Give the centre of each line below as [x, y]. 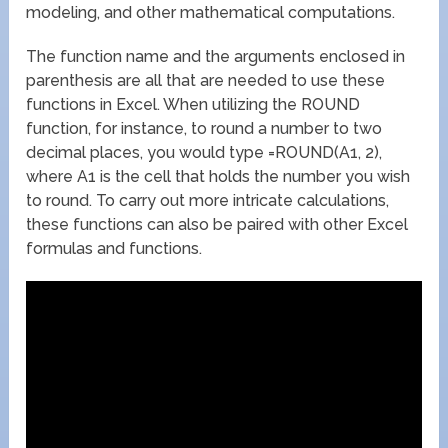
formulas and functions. [114, 249]
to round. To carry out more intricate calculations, [208, 201]
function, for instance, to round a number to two [204, 129]
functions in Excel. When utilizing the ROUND [193, 105]
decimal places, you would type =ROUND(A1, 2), [204, 153]
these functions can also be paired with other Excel [217, 225]
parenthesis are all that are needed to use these [206, 81]
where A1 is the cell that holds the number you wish [218, 177]
